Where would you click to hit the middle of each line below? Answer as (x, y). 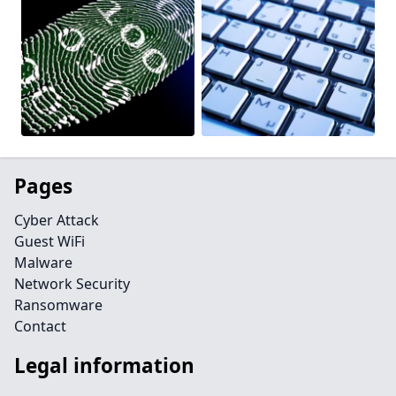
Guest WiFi (49, 241)
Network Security (72, 284)
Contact (40, 326)
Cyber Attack (57, 220)
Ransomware (58, 305)
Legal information (104, 366)
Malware (43, 263)
